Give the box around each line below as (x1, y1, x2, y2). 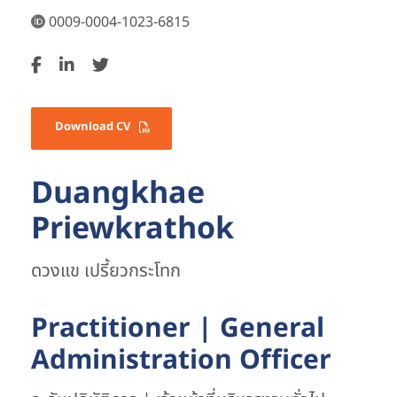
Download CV (55, 118, 130, 136)
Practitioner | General (31, 308, 324, 350)
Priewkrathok (31, 206, 234, 253)
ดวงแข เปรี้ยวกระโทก (31, 258, 181, 285)
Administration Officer (31, 340, 331, 382)
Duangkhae (31, 171, 205, 217)
